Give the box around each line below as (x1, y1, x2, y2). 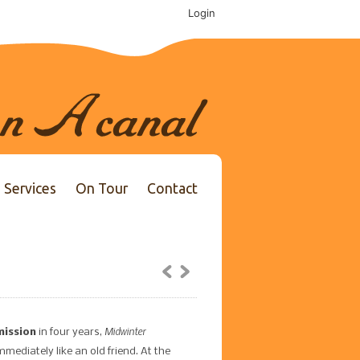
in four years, (36, 327, 104, 337)
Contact (147, 181, 198, 196)
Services (4, 181, 56, 196)
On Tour (76, 181, 128, 196)
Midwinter (104, 325, 145, 337)
